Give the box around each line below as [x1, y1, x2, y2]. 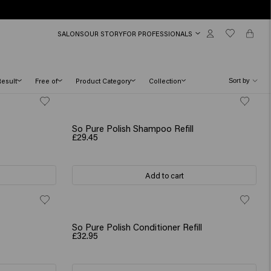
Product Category [76, 76, 131, 85]
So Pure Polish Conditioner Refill [72, 221, 203, 233]
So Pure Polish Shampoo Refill [72, 122, 194, 135]
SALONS [57, 28, 85, 38]
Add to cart [145, 170, 184, 181]
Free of [35, 76, 58, 85]
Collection [148, 76, 181, 85]
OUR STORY [84, 28, 123, 38]
